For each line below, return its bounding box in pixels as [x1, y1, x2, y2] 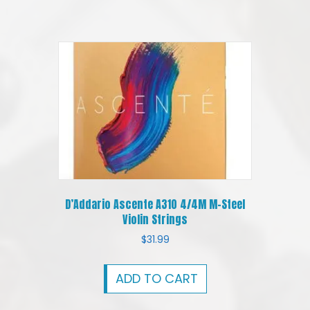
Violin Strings [122, 210, 188, 228]
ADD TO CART [115, 269, 198, 287]
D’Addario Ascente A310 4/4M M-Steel [65, 195, 245, 212]
